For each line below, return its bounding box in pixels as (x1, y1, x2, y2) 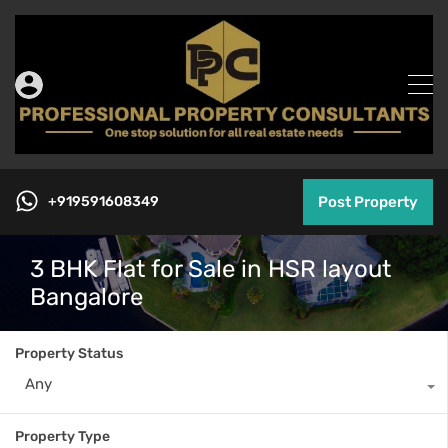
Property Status (15, 345, 123, 363)
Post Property (318, 193, 418, 212)
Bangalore (30, 283, 143, 312)
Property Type (15, 428, 110, 446)
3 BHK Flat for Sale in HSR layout (30, 255, 391, 284)
